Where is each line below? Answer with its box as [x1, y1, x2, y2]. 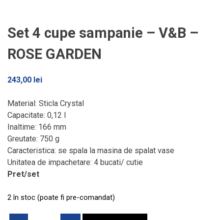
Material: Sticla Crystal [7, 99, 84, 109]
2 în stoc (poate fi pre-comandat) [7, 193, 115, 202]
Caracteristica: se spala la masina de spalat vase [7, 146, 174, 156]
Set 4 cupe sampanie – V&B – [7, 24, 198, 41]
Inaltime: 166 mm [7, 122, 66, 132]
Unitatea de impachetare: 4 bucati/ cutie [7, 158, 143, 167]
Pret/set [7, 169, 39, 179]
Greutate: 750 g [7, 134, 59, 144]
